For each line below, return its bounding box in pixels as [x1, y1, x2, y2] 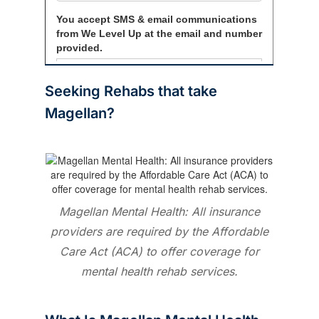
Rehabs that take [104, 82, 218, 100]
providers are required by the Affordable [51, 224, 268, 239]
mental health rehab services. [81, 263, 238, 278]
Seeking [45, 82, 101, 100]
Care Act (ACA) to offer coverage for [60, 244, 259, 258]
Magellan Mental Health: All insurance [59, 204, 260, 219]
